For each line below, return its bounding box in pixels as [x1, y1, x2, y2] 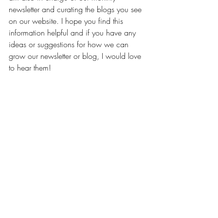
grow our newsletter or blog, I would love [9, 51, 144, 61]
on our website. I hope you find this [9, 16, 126, 26]
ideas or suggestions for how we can [9, 39, 131, 50]
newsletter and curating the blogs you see [9, 4, 144, 15]
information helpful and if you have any [9, 27, 138, 38]
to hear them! [9, 62, 56, 73]
